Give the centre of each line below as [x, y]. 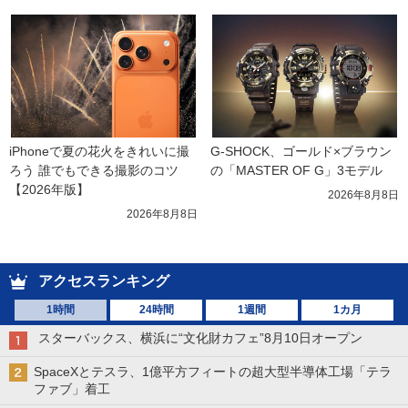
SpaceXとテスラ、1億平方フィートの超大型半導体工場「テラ [213, 371]
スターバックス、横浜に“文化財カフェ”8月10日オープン [200, 337]
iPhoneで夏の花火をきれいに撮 [99, 151]
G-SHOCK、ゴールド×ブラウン [301, 151]
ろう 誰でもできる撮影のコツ [94, 170]
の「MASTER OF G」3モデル [296, 170]
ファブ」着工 [72, 388]
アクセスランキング [104, 280]
